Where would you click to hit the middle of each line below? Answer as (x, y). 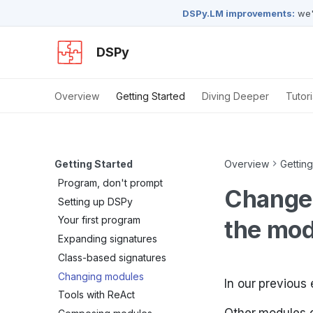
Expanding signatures (108, 239)
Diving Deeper (235, 96)
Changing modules (101, 276)
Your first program (99, 220)
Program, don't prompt (110, 182)
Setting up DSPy (95, 201)
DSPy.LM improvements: (239, 13)
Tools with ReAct (96, 295)
